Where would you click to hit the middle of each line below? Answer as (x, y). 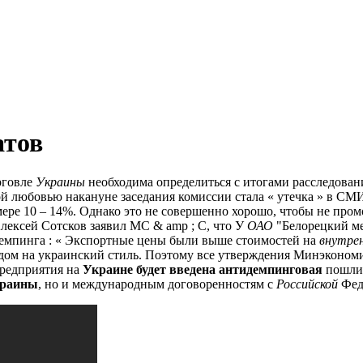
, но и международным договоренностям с (157, 284)
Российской (307, 284)
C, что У (221, 226)
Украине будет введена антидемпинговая (203, 270)
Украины (60, 182)
